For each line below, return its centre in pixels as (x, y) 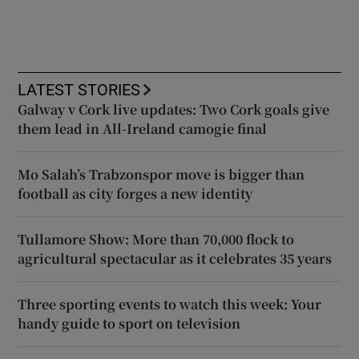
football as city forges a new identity (135, 193)
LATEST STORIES (79, 89)
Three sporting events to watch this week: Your (170, 304)
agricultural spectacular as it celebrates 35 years (175, 258)
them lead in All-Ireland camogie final (143, 128)
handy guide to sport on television (129, 323)
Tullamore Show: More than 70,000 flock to (156, 239)
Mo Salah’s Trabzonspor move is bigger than (161, 174)
